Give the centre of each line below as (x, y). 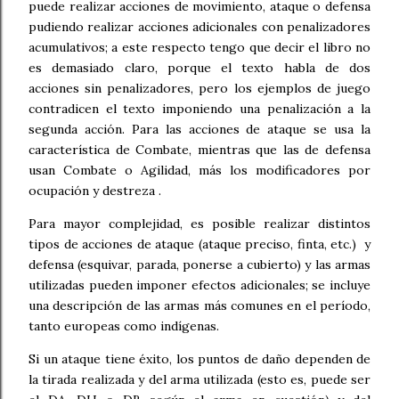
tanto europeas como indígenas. (124, 326)
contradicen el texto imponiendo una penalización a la (199, 108)
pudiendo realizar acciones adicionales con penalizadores (199, 26)
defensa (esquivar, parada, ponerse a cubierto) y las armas (199, 264)
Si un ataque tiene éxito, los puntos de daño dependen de (199, 358)
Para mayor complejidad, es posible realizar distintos (199, 223)
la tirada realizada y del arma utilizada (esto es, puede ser (199, 379)
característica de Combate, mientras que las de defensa (199, 149)
